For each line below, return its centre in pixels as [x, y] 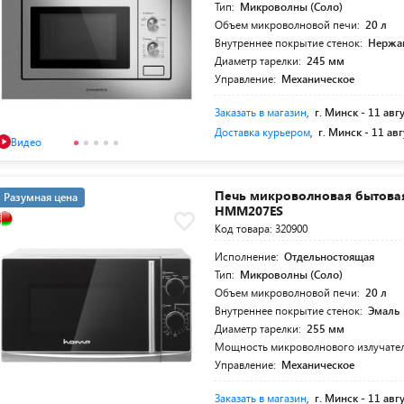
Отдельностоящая [330, 256]
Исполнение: [248, 256]
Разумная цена [41, 197]
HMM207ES [249, 211]
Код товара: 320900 [262, 228]
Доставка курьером [263, 132]
